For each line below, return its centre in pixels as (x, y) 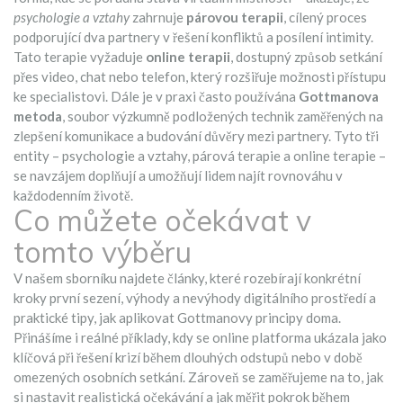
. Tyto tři (354, 136)
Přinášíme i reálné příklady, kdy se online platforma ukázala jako (200, 337)
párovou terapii (235, 17)
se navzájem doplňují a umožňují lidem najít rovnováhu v (178, 175)
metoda (38, 116)
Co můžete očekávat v (162, 220)
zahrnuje (158, 17)
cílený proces (328, 17)
